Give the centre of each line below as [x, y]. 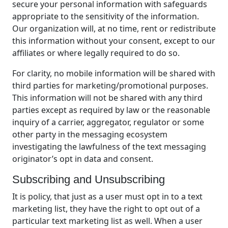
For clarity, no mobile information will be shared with [114, 73]
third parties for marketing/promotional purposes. [110, 85]
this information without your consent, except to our [114, 40]
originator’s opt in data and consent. [83, 159]
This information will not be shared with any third [107, 97]
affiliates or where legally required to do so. [96, 53]
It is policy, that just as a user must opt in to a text [107, 196]
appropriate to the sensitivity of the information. [106, 16]
